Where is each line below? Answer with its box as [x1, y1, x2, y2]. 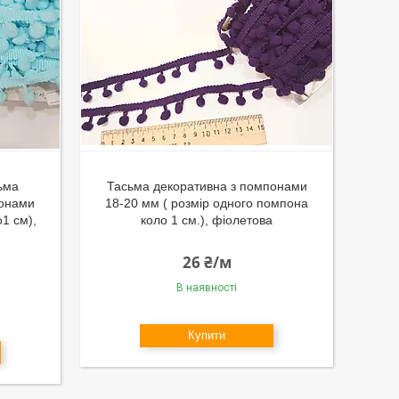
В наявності [176, 281, 238, 294]
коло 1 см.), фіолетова [141, 213, 273, 227]
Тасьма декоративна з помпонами [106, 179, 307, 193]
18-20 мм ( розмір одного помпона [105, 196, 309, 210]
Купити [188, 329, 226, 342]
